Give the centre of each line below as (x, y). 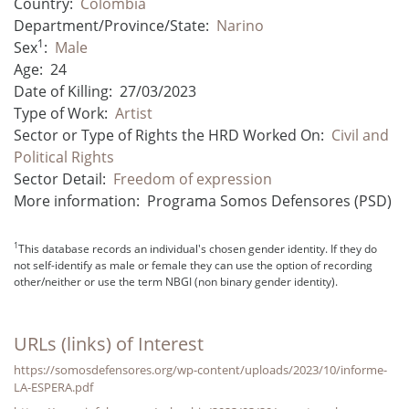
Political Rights (64, 157)
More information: (77, 200)
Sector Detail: (60, 178)
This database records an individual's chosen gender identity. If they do (198, 248)
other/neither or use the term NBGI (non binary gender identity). (176, 281)
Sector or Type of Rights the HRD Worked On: (169, 135)
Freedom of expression (193, 178)
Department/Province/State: (111, 25)
